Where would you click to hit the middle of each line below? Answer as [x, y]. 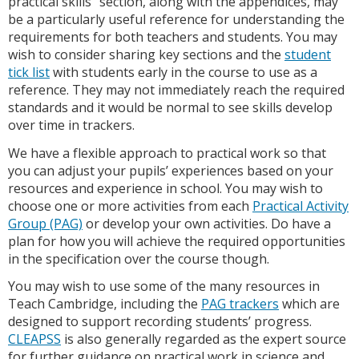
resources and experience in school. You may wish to [165, 188]
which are [309, 304]
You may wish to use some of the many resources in [164, 286]
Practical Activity [301, 206]
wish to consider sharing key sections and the [146, 54]
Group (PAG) [45, 223]
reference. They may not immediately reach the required [176, 89]
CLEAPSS [34, 339]
